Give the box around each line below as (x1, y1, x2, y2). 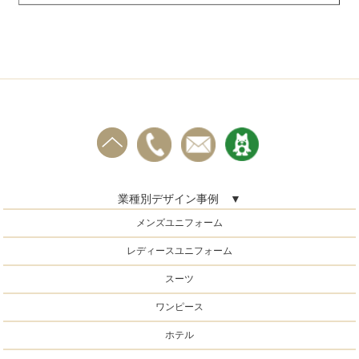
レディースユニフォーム (127, 244, 232, 256)
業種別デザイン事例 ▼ (118, 192, 241, 205)
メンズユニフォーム (136, 216, 223, 228)
